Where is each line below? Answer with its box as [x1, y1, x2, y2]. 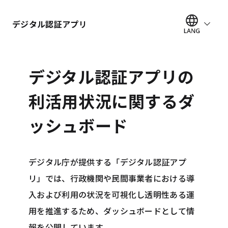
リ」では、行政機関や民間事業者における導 [28, 172, 195, 184]
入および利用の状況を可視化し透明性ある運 [28, 188, 195, 201]
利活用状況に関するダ [28, 89, 195, 112]
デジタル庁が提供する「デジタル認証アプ [28, 156, 187, 168]
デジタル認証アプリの [28, 65, 194, 88]
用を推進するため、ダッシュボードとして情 [28, 205, 195, 217]
